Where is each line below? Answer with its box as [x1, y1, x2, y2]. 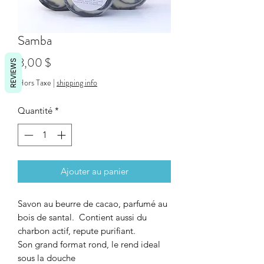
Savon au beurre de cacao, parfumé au [18, 198, 167, 210]
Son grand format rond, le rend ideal [18, 239, 160, 250]
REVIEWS [8, 58, 18, 88]
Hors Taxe [18, 76, 51, 88]
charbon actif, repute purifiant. [18, 225, 136, 237]
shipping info [57, 76, 97, 88]
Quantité [18, 104, 52, 116]
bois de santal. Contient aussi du [18, 212, 147, 223]
